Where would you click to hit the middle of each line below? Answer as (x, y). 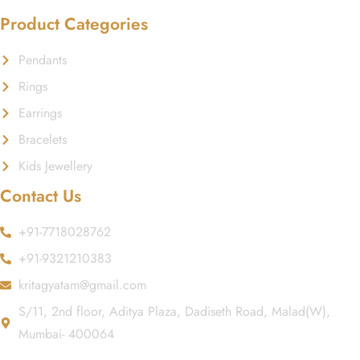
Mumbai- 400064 (66, 334)
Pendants (42, 60)
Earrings (40, 113)
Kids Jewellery (55, 166)
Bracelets (42, 139)
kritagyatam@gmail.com (82, 285)
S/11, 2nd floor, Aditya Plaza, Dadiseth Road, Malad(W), (174, 311)
